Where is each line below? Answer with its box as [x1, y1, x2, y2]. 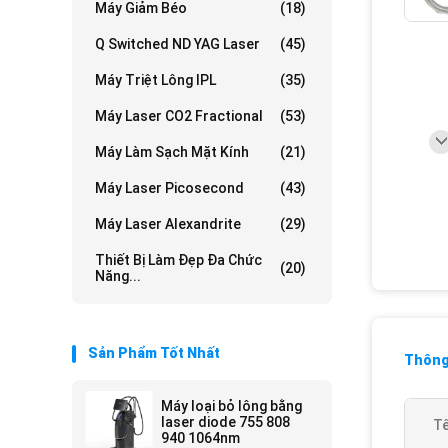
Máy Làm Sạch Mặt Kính [95, 144, 249, 160]
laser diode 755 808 [161, 414, 290, 430]
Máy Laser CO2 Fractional [95, 108, 263, 124]
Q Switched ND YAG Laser [95, 36, 260, 52]
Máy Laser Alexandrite [95, 216, 241, 232]
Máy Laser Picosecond [95, 180, 244, 196]
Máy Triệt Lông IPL [95, 72, 216, 88]
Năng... [95, 268, 141, 284]
